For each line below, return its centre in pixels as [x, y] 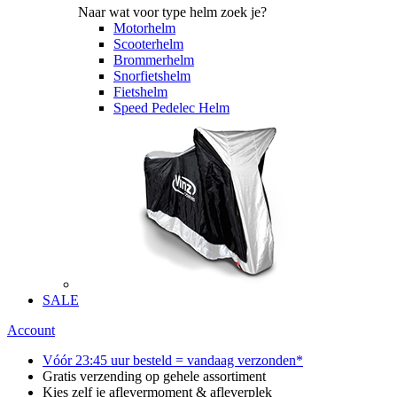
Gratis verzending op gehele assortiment [154, 377]
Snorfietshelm [152, 76]
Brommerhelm [154, 60]
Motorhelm [144, 28]
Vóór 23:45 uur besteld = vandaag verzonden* [173, 361]
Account [31, 331]
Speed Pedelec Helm [171, 108]
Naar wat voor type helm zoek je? [172, 12]
